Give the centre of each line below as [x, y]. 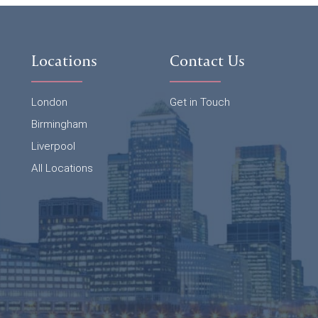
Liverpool [53, 146]
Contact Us [207, 60]
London [49, 102]
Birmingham [59, 124]
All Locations [62, 168]
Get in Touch [200, 102]
